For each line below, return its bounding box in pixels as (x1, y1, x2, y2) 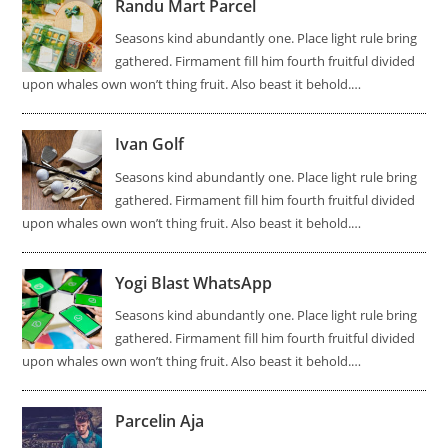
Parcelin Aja (115, 410, 205, 433)
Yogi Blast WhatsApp (115, 271, 273, 294)
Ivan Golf (115, 133, 185, 156)
